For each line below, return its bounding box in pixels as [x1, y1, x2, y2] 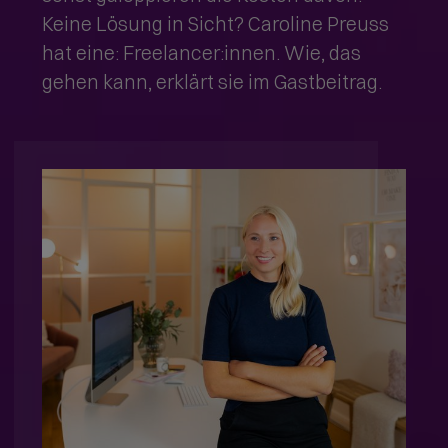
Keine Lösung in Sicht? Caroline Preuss [42, 12, 390, 36]
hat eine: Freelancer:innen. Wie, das [42, 41, 362, 65]
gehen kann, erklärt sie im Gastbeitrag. [42, 70, 387, 94]
